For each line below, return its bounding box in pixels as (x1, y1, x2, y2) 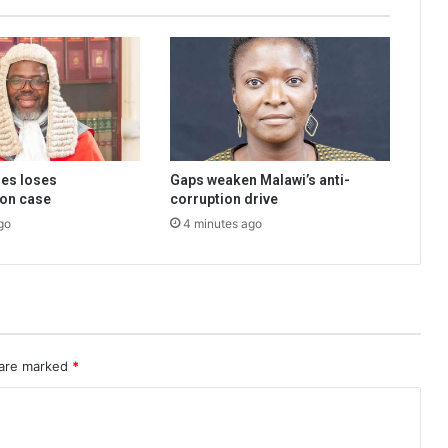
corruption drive (169, 190, 278, 207)
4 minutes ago (182, 215, 262, 231)
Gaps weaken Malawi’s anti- (169, 171, 350, 188)
